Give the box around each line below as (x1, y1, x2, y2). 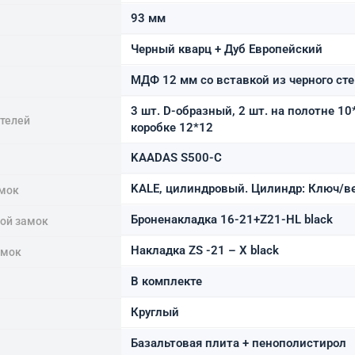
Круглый (131, 304, 179, 319)
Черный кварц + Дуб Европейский (131, 41, 323, 56)
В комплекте (131, 273, 202, 288)
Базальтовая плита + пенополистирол (131, 335, 346, 350)
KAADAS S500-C (131, 150, 222, 165)
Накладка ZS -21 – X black (131, 242, 279, 258)
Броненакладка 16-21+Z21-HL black (131, 212, 333, 227)
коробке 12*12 (131, 120, 213, 135)
